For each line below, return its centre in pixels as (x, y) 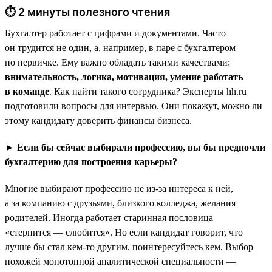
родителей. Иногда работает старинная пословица (109, 217)
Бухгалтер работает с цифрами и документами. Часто (115, 33)
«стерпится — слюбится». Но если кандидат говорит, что (124, 232)
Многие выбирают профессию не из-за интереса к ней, (119, 188)
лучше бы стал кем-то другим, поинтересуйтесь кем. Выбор (129, 246)
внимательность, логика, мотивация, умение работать (124, 76)
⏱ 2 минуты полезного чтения (87, 12)
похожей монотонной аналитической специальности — (121, 261)
